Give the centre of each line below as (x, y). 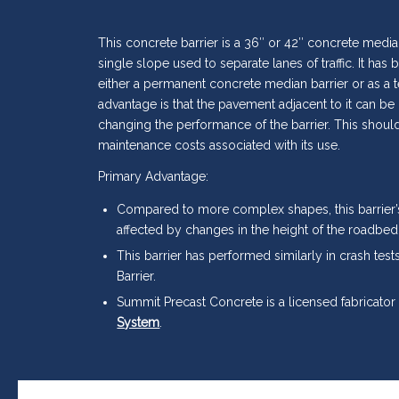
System (138, 323)
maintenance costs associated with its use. (220, 145)
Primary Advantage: (154, 176)
